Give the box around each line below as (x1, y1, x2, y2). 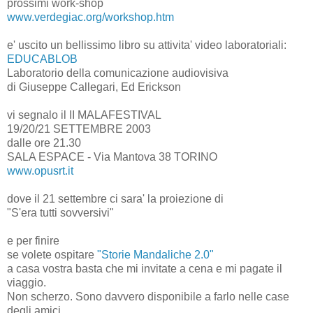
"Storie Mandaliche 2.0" (97, 248, 214, 261)
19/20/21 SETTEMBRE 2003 (7, 122, 151, 135)
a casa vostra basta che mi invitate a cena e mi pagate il (7, 262, 282, 275)
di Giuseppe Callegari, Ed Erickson (7, 80, 181, 93)
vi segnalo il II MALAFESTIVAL (7, 108, 161, 121)
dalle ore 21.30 (7, 136, 81, 149)
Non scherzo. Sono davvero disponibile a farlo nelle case (7, 290, 289, 303)
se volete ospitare (7, 248, 97, 261)
